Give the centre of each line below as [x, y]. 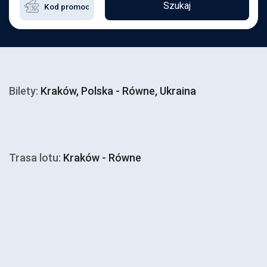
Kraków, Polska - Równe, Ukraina [117, 91]
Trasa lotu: [35, 158]
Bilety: [24, 91]
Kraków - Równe [101, 158]
